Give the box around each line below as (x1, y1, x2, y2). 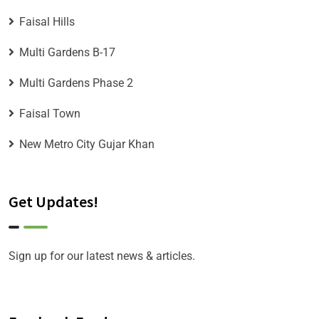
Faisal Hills (19, 15, 75, 29)
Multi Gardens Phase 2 (19, 76, 133, 90)
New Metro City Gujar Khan (19, 137, 155, 152)
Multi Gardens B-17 (19, 46, 115, 60)
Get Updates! (9, 192, 98, 212)
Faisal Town (19, 107, 80, 121)
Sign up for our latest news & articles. (9, 249, 195, 263)
